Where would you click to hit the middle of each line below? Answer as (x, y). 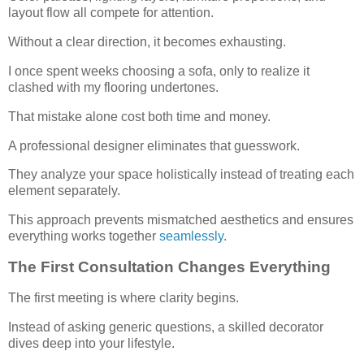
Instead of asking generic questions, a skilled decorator (166, 327)
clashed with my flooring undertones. (113, 87)
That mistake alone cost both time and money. (139, 116)
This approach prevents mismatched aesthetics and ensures (181, 220)
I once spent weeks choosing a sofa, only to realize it (159, 71)
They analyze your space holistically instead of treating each (181, 175)
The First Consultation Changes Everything (169, 267)
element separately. (64, 191)
